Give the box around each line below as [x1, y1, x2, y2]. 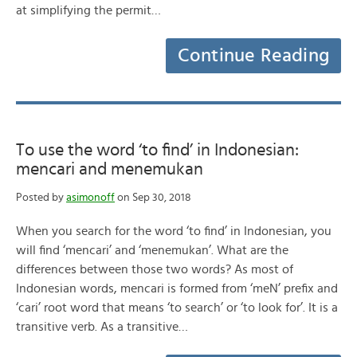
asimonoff [66, 192, 115, 203]
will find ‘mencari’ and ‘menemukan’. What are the [16, 244, 288, 257]
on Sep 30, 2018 [115, 192, 191, 203]
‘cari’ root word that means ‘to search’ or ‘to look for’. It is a [16, 301, 338, 314]
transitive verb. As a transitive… [16, 320, 188, 333]
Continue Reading [177, 46, 330, 65]
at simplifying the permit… [16, 4, 161, 17]
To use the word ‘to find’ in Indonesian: [16, 141, 299, 159]
